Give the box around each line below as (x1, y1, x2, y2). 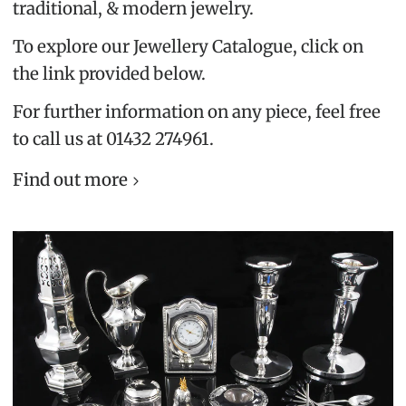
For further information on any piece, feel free (13, 101, 382, 122)
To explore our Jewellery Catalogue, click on (13, 35, 364, 57)
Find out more (13, 169, 128, 190)
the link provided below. (13, 63, 207, 84)
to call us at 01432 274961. (13, 128, 215, 150)
